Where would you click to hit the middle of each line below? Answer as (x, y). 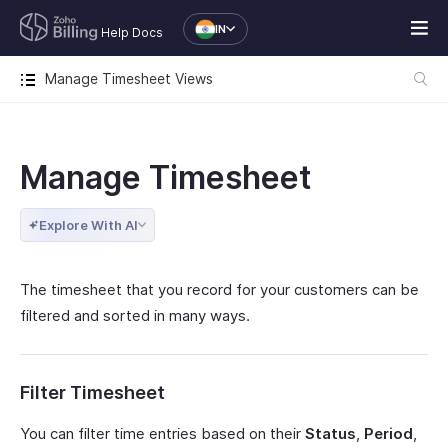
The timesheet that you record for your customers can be (219, 289)
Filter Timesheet (92, 392)
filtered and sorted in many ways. (135, 315)
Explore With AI (88, 225)
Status (330, 433)
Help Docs (132, 32)
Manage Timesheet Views (129, 78)
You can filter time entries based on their (162, 433)
